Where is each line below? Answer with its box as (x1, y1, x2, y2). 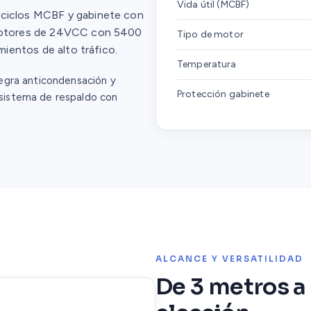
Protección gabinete (177, 88, 269, 101)
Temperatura (177, 58, 237, 71)
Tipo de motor (177, 28, 244, 41)
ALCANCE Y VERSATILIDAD (155, 253, 303, 264)
